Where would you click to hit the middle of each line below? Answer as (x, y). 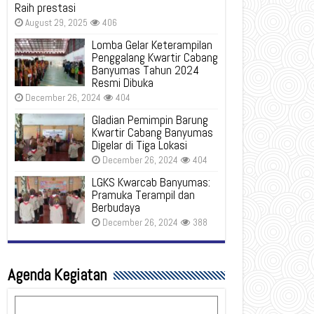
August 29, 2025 (56, 23)
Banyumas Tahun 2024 (145, 70)
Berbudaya (116, 207)
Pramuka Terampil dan (143, 195)
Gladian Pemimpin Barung (150, 120)
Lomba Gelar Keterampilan (152, 45)
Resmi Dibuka (123, 83)
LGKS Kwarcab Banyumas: (151, 182)
